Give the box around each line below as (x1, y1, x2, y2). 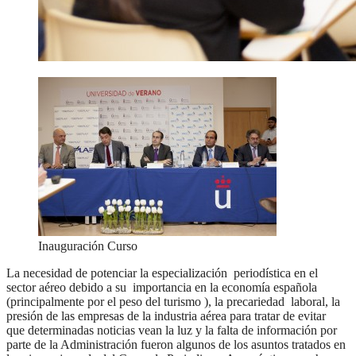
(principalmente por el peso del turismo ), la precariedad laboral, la (6, 295, 340, 309)
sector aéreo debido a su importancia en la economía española (6, 281, 317, 295)
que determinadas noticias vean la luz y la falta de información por (6, 323, 337, 338)
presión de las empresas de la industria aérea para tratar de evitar (6, 309, 326, 323)
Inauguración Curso (38, 239, 137, 253)
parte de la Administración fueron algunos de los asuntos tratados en (6, 338, 346, 352)
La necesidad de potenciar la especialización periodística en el (6, 266, 318, 281)
